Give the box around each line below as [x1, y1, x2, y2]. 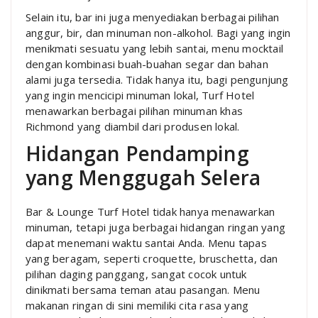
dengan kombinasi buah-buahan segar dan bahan [26, 56, 268, 71]
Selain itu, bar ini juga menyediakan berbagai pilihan [26, 9, 280, 24]
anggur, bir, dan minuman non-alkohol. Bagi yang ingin [26, 25, 291, 40]
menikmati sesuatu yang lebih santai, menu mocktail [26, 40, 284, 55]
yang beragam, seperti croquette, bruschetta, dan [26, 251, 278, 265]
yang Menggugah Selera [26, 163, 261, 191]
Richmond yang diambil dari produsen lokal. [26, 119, 240, 133]
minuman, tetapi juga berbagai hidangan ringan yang [26, 219, 286, 234]
